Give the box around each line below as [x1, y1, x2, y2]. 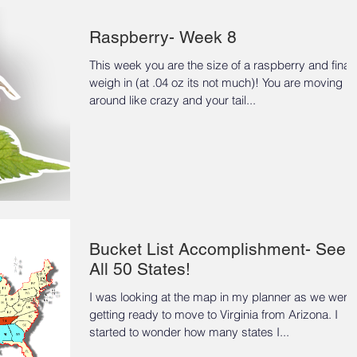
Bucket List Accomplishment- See [89, 238, 346, 259]
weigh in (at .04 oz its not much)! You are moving [89, 75, 343, 91]
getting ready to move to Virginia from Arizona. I [89, 306, 335, 322]
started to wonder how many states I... [89, 324, 289, 339]
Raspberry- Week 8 [89, 27, 237, 48]
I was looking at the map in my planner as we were [89, 288, 354, 304]
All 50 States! [89, 258, 190, 279]
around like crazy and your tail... [89, 92, 256, 108]
